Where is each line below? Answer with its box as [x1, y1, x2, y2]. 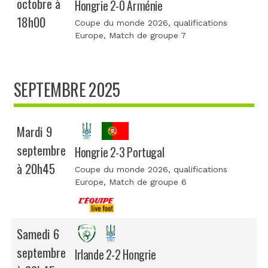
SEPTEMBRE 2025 [14, 77, 120, 102]
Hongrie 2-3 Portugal [75, 144, 165, 162]
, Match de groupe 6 [103, 177, 187, 187]
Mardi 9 [17, 122, 52, 141]
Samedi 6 [17, 224, 59, 243]
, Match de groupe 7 [103, 31, 186, 41]
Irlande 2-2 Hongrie [75, 246, 156, 264]
